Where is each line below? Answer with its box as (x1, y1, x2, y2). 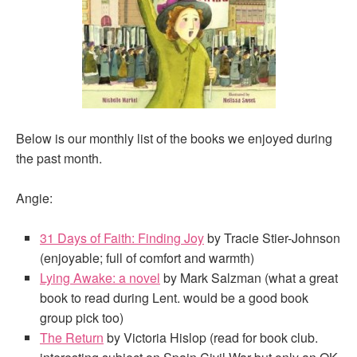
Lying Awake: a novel (40, 269, 160, 287)
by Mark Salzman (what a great (160, 269, 338, 287)
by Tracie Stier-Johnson (204, 229, 340, 247)
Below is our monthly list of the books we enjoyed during (16, 129, 332, 147)
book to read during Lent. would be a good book (40, 288, 308, 307)
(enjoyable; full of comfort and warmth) (40, 249, 254, 267)
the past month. (16, 149, 102, 167)
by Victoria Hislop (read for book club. (104, 328, 318, 347)
